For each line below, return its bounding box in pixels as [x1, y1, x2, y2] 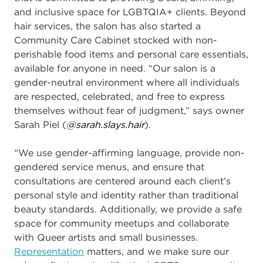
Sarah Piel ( [14, 118, 66, 130]
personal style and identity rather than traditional [14, 188, 238, 201]
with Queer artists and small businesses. [14, 231, 198, 243]
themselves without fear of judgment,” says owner [14, 104, 244, 116]
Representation [14, 245, 84, 257]
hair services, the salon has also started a [14, 19, 201, 32]
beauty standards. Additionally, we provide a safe [14, 203, 242, 215]
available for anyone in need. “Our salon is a [14, 62, 215, 74]
